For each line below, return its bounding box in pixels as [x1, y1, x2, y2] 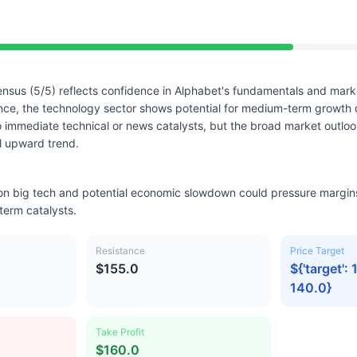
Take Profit [96, 326, 145, 338]
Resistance [96, 245, 146, 257]
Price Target [289, 245, 344, 257]
